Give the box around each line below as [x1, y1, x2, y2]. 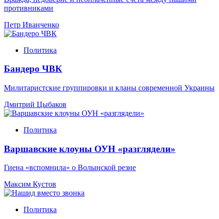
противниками [4, 3, 53, 12]
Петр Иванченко [4, 20, 59, 29]
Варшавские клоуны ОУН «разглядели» [4, 143, 175, 154]
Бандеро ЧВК [4, 64, 62, 74]
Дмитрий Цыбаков [4, 100, 66, 109]
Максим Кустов [4, 180, 56, 189]
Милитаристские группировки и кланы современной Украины [4, 84, 215, 92]
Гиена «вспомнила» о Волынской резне [4, 163, 136, 172]
